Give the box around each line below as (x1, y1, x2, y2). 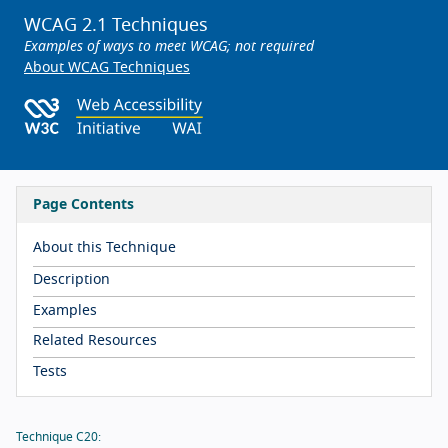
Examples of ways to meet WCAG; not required (24, 40, 314, 54)
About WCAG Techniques (24, 61, 190, 75)
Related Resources (33, 334, 157, 349)
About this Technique (33, 240, 176, 255)
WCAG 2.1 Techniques (24, 17, 208, 35)
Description (33, 273, 110, 288)
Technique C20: (16, 430, 101, 443)
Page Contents (33, 198, 134, 212)
